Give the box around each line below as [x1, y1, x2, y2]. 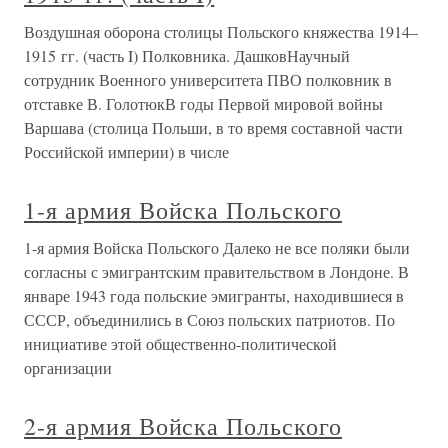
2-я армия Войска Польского [24, 410, 342, 443]
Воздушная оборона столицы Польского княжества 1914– [24, 21, 418, 43]
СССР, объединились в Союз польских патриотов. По [24, 309, 395, 331]
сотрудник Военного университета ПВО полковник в [24, 69, 392, 91]
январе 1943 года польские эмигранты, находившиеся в [24, 285, 404, 307]
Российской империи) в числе [24, 141, 229, 163]
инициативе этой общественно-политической [24, 333, 337, 355]
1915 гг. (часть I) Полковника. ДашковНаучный [24, 45, 350, 67]
